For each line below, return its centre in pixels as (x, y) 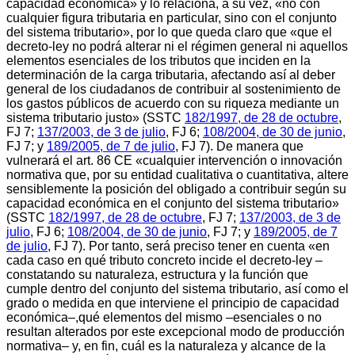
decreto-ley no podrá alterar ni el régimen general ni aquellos (177, 46)
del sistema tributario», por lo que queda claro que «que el (169, 32)
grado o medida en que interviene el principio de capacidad (173, 303)
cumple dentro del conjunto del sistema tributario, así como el (177, 288)
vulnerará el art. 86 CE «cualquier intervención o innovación (174, 160)
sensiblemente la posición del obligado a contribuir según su (176, 189)
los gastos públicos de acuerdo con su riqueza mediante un (173, 103)
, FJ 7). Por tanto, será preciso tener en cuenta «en (189, 246)
